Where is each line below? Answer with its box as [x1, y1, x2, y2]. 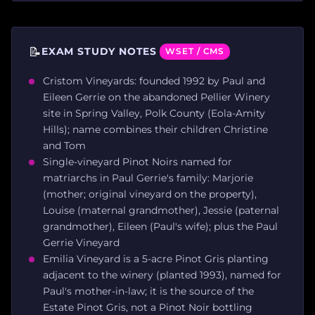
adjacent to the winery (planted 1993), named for [43, 268, 281, 281]
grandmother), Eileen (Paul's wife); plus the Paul [43, 219, 278, 233]
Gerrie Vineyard [43, 236, 120, 249]
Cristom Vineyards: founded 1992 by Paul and [43, 74, 265, 87]
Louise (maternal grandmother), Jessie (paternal [43, 203, 279, 217]
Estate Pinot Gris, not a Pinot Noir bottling [43, 300, 252, 314]
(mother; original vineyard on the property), [43, 187, 257, 200]
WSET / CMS [165, 46, 225, 56]
